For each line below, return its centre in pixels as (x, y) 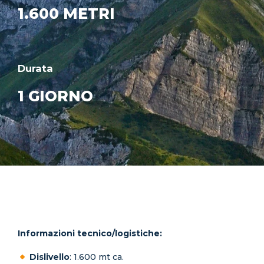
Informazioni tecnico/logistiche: (90, 234)
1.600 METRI (66, 14)
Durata (35, 69)
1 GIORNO (55, 96)
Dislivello (49, 257)
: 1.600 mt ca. (96, 257)
